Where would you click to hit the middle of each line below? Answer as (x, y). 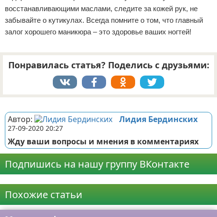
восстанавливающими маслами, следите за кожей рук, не (101, 8)
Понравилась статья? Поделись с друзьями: (108, 65)
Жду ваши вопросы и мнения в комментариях (103, 141)
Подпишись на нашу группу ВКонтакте (97, 164)
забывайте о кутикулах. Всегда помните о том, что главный (104, 20)
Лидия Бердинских (158, 119)
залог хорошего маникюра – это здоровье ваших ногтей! (98, 32)
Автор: (21, 119)
